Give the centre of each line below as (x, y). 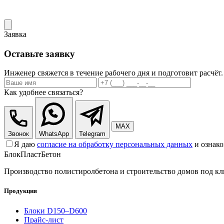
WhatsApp (54, 134)
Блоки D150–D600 (55, 210)
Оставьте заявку (39, 53)
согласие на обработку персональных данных (115, 144)
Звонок (18, 134)
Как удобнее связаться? (43, 92)
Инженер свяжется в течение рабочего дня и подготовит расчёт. (113, 73)
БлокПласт (22, 154)
